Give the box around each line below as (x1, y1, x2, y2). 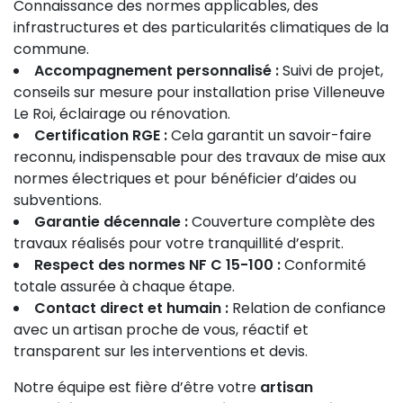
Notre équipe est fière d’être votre (13, 377, 260, 398)
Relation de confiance (228, 298, 386, 318)
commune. (13, 39, 89, 59)
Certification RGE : (34, 125, 167, 146)
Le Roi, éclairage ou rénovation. (13, 103, 230, 124)
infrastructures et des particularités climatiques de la (13, 17, 389, 38)
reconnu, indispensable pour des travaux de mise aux (13, 147, 386, 167)
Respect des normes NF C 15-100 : (34, 255, 281, 275)
